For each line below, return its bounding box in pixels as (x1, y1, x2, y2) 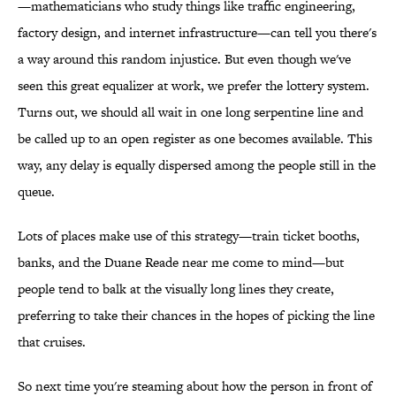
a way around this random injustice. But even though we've (18, 49, 351, 69)
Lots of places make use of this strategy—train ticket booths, (18, 226, 360, 246)
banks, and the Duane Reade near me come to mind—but (18, 253, 344, 272)
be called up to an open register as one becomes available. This (18, 129, 372, 148)
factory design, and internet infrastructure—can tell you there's (18, 23, 377, 42)
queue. (18, 182, 55, 202)
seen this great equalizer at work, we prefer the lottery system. (18, 76, 369, 95)
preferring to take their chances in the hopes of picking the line (18, 306, 375, 325)
